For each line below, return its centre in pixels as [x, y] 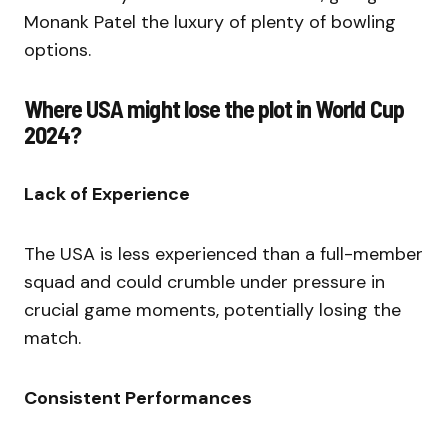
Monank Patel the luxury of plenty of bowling [210, 22]
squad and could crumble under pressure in [204, 282]
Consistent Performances [138, 398]
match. [55, 338]
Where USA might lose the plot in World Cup [214, 108]
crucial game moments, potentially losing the [212, 310]
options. [57, 50]
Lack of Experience [109, 194]
